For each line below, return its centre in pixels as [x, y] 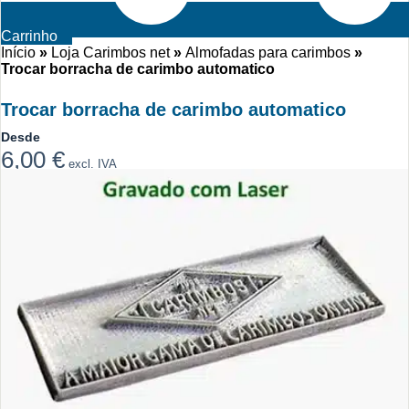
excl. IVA [91, 164]
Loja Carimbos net [110, 53]
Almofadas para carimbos [268, 53]
